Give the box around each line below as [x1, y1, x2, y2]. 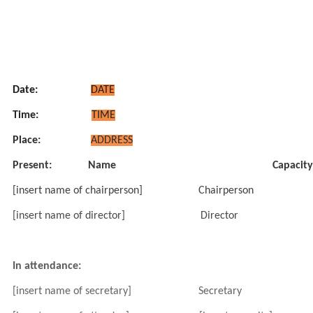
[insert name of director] [13, 210, 125, 221]
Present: [13, 160, 52, 171]
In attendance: [13, 261, 81, 272]
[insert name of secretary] [13, 286, 131, 297]
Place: [13, 135, 41, 146]
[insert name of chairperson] [13, 185, 143, 196]
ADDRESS [91, 135, 133, 146]
